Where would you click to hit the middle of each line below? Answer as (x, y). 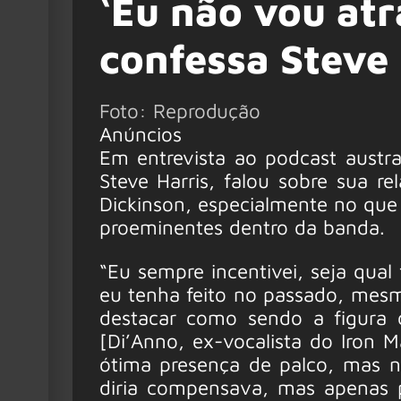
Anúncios (140, 134)
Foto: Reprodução (180, 111)
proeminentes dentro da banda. (245, 227)
